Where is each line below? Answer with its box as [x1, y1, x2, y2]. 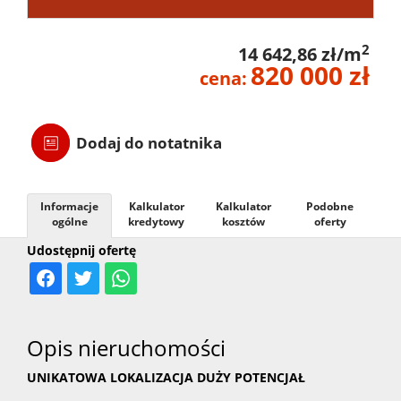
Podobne [306, 199, 354, 215]
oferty [313, 214, 346, 230]
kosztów [221, 214, 265, 230]
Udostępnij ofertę [27, 242, 136, 260]
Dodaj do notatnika [76, 132, 222, 154]
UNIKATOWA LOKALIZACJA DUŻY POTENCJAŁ [27, 369, 305, 387]
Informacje [40, 199, 98, 215]
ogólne [51, 214, 88, 230]
